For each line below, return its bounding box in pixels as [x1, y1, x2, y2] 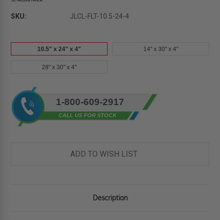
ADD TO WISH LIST [70, 149, 137, 159]
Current [11, 87, 35, 95]
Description [92, 193, 128, 203]
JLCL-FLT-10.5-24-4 [70, 12, 130, 21]
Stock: [11, 97, 30, 106]
